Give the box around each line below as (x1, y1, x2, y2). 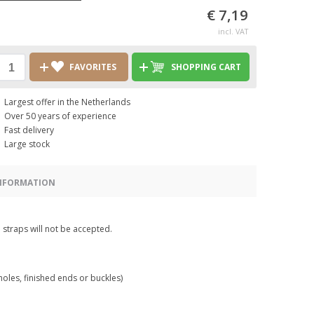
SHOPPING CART (170, 61, 241, 73)
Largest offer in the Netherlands (4, 96, 130, 108)
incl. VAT (218, 26, 248, 36)
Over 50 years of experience (4, 110, 116, 122)
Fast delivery (4, 124, 54, 136)
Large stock (4, 138, 50, 150)
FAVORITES (69, 61, 117, 73)
